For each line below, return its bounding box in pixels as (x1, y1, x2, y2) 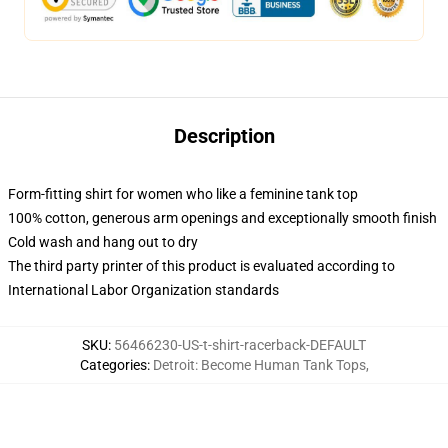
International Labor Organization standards (8, 282, 279, 298)
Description (173, 124, 275, 148)
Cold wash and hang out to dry (8, 234, 198, 250)
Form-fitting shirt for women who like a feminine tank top (8, 186, 358, 202)
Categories (79, 357, 147, 373)
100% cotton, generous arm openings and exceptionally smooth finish (8, 210, 437, 226)
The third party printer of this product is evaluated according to (8, 258, 395, 274)
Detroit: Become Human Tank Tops (152, 357, 366, 373)
